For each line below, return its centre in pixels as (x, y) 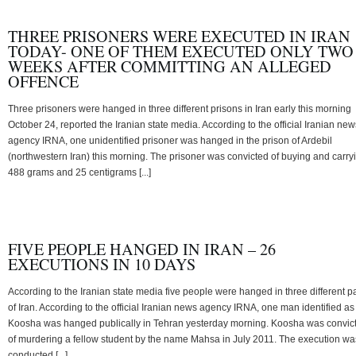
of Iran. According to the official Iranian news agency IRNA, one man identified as (181, 307)
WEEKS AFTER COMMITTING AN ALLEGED (170, 66)
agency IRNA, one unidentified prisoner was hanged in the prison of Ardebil (170, 140)
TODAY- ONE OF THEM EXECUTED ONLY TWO (181, 51)
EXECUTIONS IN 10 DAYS (102, 264)
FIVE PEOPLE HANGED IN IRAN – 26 (142, 249)
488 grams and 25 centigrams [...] (79, 172)
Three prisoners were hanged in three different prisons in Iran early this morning (180, 108)
